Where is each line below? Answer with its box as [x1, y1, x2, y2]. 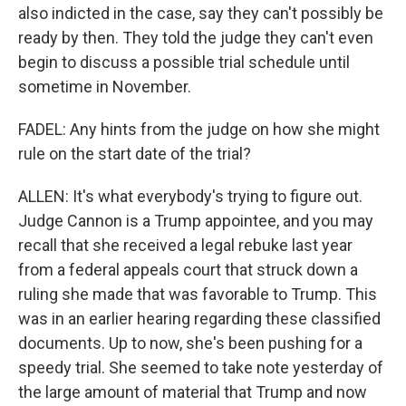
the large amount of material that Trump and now [18, 382, 367, 401]
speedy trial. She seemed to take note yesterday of [18, 358, 383, 377]
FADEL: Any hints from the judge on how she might [18, 120, 380, 139]
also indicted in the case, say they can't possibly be [18, 4, 383, 23]
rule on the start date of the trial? [18, 144, 251, 163]
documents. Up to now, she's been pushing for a [18, 333, 362, 353]
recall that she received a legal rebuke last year [18, 236, 353, 255]
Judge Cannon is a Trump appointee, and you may [18, 211, 373, 230]
